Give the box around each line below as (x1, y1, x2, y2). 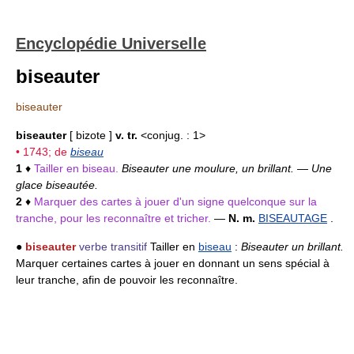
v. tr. (115, 129, 137, 141)
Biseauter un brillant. (241, 240, 344, 253)
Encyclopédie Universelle (16, 35, 206, 52)
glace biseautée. (16, 179, 98, 191)
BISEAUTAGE (258, 212, 327, 224)
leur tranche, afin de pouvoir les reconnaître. (16, 273, 238, 286)
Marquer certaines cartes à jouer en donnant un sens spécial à (16, 257, 330, 269)
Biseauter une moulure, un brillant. (122, 162, 297, 175)
